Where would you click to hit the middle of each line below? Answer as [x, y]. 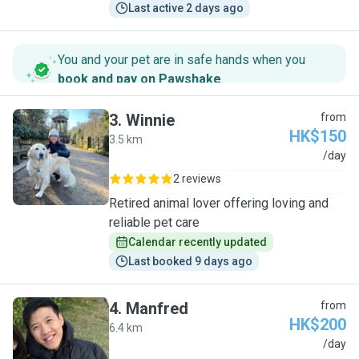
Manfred [157, 309]
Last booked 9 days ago [190, 261]
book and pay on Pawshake [139, 79]
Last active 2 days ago [186, 8]
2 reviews [197, 179]
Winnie [150, 120]
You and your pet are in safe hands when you [182, 60]
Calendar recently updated [198, 242]
